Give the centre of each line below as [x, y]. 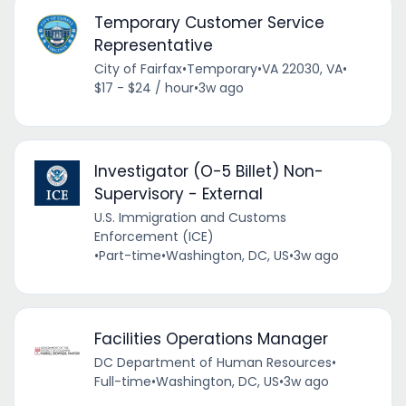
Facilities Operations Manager [211, 338]
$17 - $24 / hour [144, 87]
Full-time [122, 381]
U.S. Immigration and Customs [190, 217]
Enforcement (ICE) [154, 236]
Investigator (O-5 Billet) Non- [208, 171]
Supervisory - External [178, 193]
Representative [153, 45]
